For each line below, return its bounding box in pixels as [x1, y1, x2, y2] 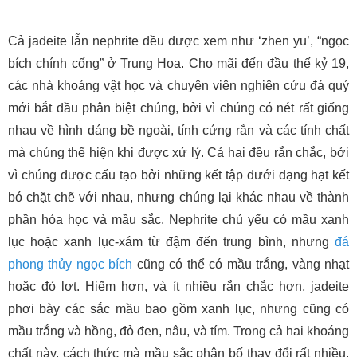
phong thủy [8, 257, 73, 271]
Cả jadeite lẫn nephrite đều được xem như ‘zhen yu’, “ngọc [8, 33, 349, 48]
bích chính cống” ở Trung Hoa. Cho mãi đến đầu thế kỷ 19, [8, 56, 349, 70]
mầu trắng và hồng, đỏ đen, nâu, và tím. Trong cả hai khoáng [8, 324, 349, 338]
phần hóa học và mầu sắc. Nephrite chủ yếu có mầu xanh [8, 212, 349, 226]
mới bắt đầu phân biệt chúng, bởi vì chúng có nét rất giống [8, 100, 349, 115]
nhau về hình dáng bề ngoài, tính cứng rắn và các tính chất [8, 123, 349, 137]
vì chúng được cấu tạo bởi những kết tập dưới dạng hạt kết [8, 167, 349, 182]
